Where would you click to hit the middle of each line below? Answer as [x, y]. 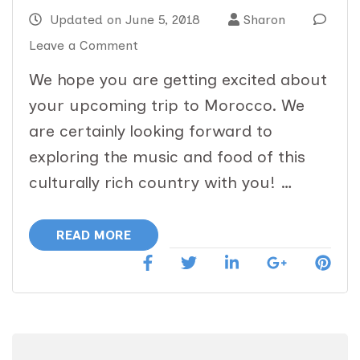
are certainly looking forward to [151, 131]
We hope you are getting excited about [178, 79]
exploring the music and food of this [167, 156]
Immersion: [172, 173]
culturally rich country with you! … [161, 182]
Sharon [264, 19]
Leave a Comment [84, 45]
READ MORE [94, 235]
